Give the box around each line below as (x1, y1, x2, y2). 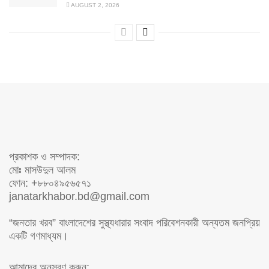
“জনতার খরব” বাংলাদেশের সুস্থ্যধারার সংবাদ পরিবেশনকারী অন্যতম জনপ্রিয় (9, 217, 260, 229)
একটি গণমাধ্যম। (9, 230, 68, 243)
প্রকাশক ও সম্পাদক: (9, 151, 80, 163)
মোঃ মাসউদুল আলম (9, 164, 76, 177)
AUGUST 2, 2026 (70, 2, 119, 9)
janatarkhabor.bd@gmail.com (9, 190, 150, 203)
